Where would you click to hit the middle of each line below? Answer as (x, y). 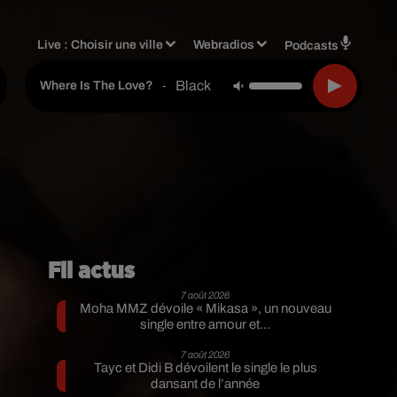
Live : (54, 44)
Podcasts (311, 45)
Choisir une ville (117, 44)
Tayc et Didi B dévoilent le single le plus (205, 368)
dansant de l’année (206, 384)
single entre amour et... (206, 324)
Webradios (224, 44)
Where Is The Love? (97, 86)
